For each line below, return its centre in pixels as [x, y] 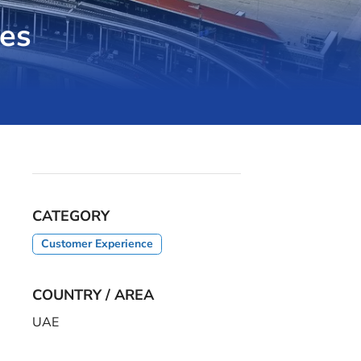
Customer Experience [98, 243]
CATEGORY [71, 216]
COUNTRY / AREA [93, 295]
